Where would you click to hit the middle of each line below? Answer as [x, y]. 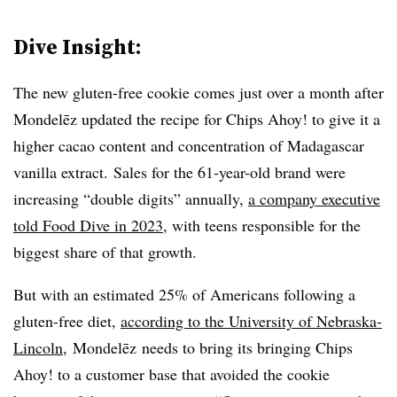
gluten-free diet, [67, 320]
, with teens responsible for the [262, 225]
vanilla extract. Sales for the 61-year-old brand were [179, 171]
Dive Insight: [78, 46]
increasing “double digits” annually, [131, 198]
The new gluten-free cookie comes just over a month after [198, 92]
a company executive [314, 198]
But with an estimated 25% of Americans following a [184, 294]
